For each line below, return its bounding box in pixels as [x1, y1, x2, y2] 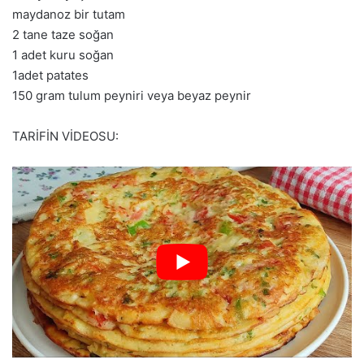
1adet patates [12, 67, 89, 83]
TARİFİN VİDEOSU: [12, 128, 119, 144]
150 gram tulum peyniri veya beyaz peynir [12, 87, 251, 103]
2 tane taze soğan [12, 26, 114, 42]
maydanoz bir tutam [12, 6, 125, 22]
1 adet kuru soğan [12, 46, 114, 63]
